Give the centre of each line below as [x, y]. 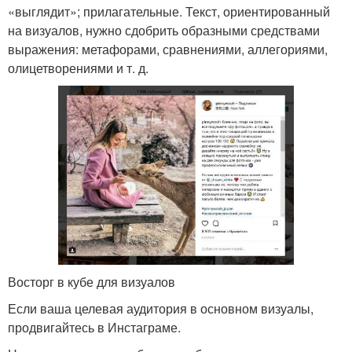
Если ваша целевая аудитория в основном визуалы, [161, 308]
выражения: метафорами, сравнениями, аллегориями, [168, 49]
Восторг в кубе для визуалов [92, 282]
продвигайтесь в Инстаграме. [94, 327]
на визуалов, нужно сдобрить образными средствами [164, 30]
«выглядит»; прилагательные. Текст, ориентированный [169, 11]
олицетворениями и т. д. [78, 68]
